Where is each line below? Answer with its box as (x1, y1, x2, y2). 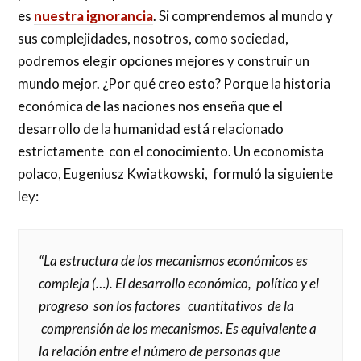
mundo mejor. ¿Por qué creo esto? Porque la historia (18, 75, 331, 93)
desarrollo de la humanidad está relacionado (18, 120, 284, 138)
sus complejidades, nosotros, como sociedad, (18, 30, 289, 48)
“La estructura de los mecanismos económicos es (39, 251, 309, 269)
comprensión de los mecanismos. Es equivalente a (39, 319, 317, 337)
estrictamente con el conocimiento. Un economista (18, 143, 325, 160)
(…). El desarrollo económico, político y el (92, 274, 320, 292)
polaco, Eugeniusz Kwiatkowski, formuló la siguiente (18, 165, 334, 183)
